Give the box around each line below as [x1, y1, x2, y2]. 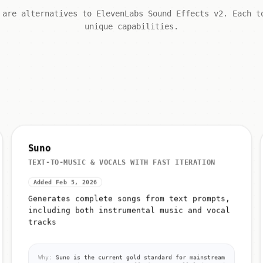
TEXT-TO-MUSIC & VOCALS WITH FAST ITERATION [28, 158, 215, 167]
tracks [28, 217, 56, 227]
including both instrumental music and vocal [28, 205, 230, 215]
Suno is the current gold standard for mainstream [52, 254, 225, 261]
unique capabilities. [85, 22, 178, 31]
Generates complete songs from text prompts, [28, 194, 230, 203]
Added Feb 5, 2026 [33, 178, 97, 186]
